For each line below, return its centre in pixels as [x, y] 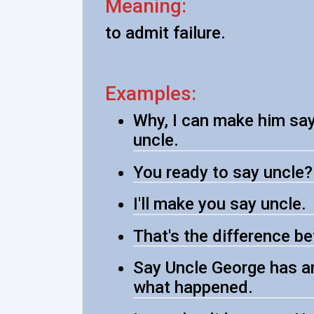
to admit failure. [165, 33]
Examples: [151, 94]
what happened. [193, 287]
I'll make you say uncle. [220, 204]
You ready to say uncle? [223, 172]
